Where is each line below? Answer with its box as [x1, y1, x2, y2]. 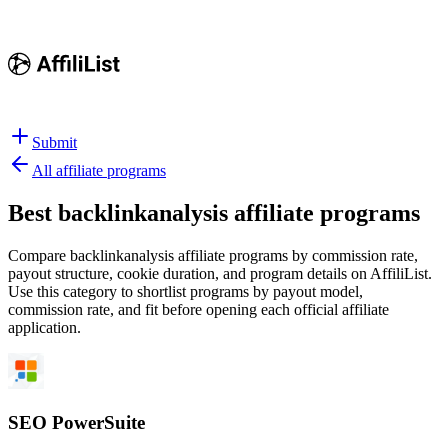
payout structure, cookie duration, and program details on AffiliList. [8, 264, 432, 282]
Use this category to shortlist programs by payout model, [8, 282, 363, 300]
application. [8, 318, 81, 336]
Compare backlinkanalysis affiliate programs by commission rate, [8, 246, 418, 264]
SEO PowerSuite [8, 411, 145, 433]
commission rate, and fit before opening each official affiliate [8, 300, 389, 318]
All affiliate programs [32, 162, 166, 179]
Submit [32, 134, 77, 151]
